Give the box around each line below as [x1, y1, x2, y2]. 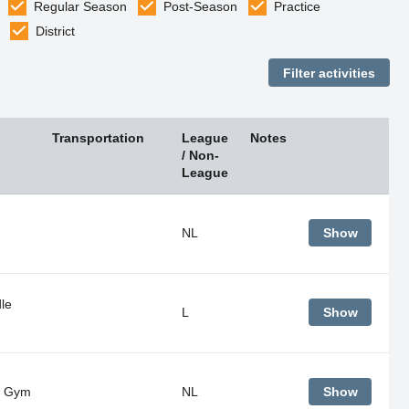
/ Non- [181, 147, 219, 163]
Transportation [51, 130, 144, 145]
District [36, 24, 76, 39]
